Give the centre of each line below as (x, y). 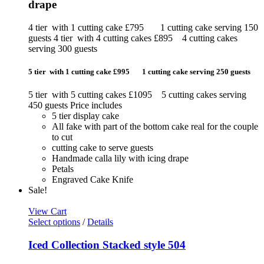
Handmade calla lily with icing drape (120, 159)
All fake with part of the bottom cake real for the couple (155, 127)
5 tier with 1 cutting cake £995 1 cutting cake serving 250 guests (139, 71)
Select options (54, 222)
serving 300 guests (63, 48)
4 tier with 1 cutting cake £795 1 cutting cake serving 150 (143, 27)
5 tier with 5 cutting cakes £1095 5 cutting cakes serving (137, 95)
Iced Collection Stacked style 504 (107, 245)
